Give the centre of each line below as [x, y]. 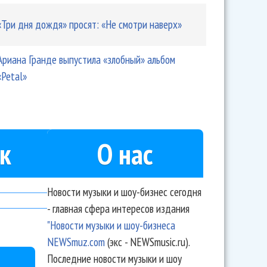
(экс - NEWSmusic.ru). [147, 242]
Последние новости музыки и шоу [114, 258]
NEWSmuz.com [76, 242]
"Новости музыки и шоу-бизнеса [111, 225]
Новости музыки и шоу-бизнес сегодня [124, 192]
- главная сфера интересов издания [118, 208]
